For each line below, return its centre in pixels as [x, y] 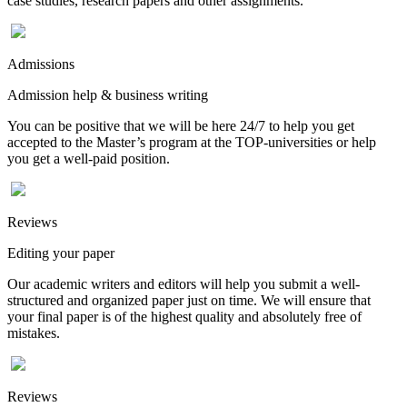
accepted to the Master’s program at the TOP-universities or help [192, 142]
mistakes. [34, 333]
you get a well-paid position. [89, 158]
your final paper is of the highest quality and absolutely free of [184, 316]
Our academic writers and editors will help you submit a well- [184, 283]
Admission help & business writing [108, 94]
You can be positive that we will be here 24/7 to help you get [181, 125]
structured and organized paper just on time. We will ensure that [189, 300]
